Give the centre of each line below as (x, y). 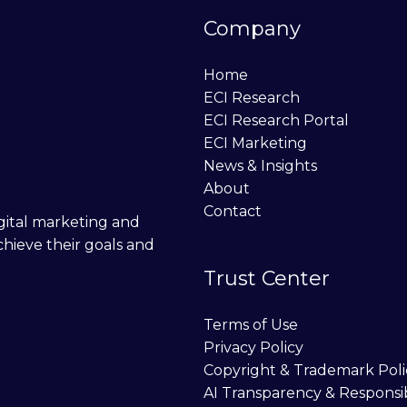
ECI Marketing (255, 143)
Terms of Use (251, 324)
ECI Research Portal (276, 120)
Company (252, 28)
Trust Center (267, 278)
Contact (233, 211)
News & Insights (260, 165)
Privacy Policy (253, 347)
